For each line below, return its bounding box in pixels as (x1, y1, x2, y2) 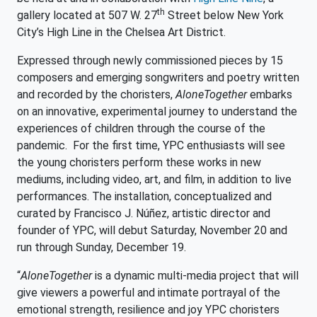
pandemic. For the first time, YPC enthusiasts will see (17, 139, 285, 152)
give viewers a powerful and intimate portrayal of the (17, 286, 280, 299)
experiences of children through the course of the (17, 122, 265, 135)
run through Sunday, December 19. (17, 241, 186, 254)
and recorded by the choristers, (17, 88, 175, 101)
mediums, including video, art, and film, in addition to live (17, 173, 292, 186)
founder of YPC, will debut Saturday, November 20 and (17, 224, 287, 237)
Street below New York (165, 8, 284, 22)
